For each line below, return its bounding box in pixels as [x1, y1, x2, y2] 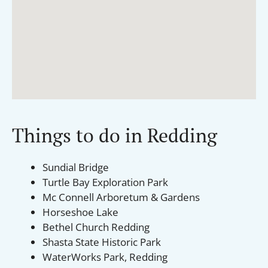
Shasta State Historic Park [42, 234, 161, 249]
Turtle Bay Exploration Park [42, 175, 168, 189]
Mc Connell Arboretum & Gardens [42, 190, 200, 204]
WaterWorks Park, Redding [42, 249, 167, 264]
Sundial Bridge [42, 160, 109, 174]
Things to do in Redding [12, 122, 217, 148]
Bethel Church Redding [42, 220, 150, 234]
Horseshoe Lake [42, 205, 118, 219]
